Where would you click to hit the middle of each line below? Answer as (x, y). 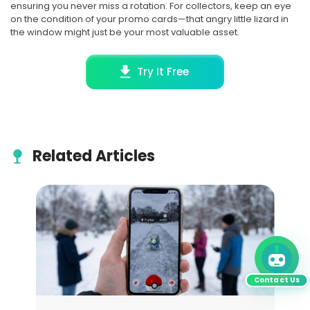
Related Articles (94, 156)
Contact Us (277, 280)
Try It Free (163, 71)
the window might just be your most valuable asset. (125, 33)
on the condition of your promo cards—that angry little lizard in (149, 19)
